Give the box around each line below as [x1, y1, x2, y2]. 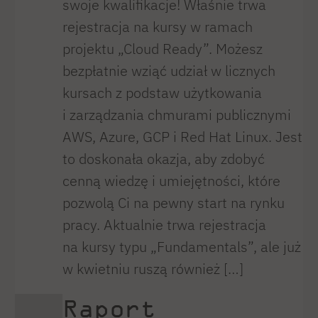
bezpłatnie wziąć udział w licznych [62, 61, 275, 79]
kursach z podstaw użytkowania [62, 83, 262, 102]
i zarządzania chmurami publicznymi [62, 105, 291, 124]
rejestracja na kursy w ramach [62, 17, 253, 35]
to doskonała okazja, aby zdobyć [62, 149, 265, 168]
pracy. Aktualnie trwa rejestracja [62, 215, 266, 234]
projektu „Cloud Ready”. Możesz [62, 39, 263, 57]
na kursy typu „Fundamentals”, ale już [62, 237, 301, 256]
